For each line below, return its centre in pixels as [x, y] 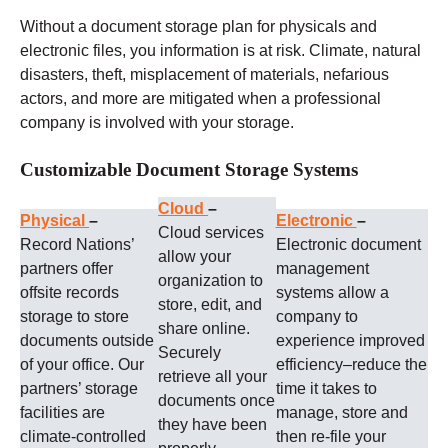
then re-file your [330, 436]
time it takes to [326, 388]
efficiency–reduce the [351, 364]
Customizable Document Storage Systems [189, 170]
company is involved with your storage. [157, 123]
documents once [217, 400]
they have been [213, 424]
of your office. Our [82, 364]
